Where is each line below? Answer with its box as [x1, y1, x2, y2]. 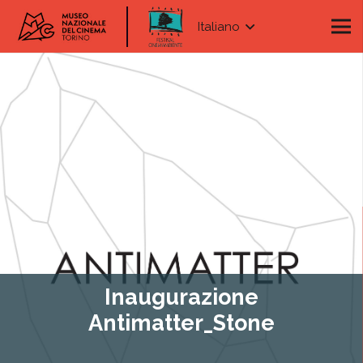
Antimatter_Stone [88, 310, 275, 335]
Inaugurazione [105, 284, 258, 310]
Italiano [197, 19, 240, 34]
